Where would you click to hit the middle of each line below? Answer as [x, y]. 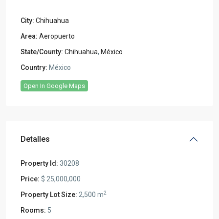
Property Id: [39, 163]
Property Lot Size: [49, 194]
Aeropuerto [57, 36]
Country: [34, 67]
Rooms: [33, 210]
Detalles [35, 139]
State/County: [42, 52]
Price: [30, 179]
